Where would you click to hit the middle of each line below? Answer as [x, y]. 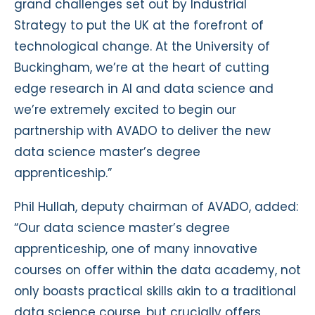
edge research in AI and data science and [144, 88]
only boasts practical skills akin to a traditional [155, 291]
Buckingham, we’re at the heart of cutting [142, 67]
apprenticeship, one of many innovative [136, 249]
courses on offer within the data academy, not [157, 270]
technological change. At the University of [142, 46]
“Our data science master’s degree [122, 227]
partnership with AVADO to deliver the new [142, 130]
